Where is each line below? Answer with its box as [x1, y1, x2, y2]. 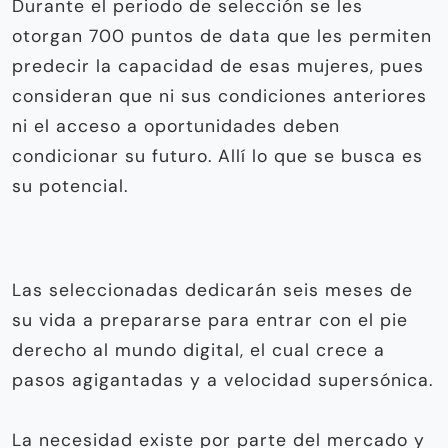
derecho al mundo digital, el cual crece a [12, 338, 385, 361]
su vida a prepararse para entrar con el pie [12, 308, 408, 331]
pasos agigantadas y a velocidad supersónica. [12, 368, 433, 391]
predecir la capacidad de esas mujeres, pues [12, 54, 424, 77]
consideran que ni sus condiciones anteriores [12, 84, 427, 107]
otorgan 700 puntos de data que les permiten [12, 24, 432, 47]
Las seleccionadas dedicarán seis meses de [12, 278, 413, 301]
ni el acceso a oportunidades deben [12, 114, 340, 137]
